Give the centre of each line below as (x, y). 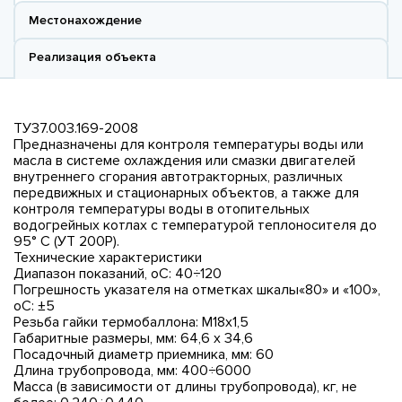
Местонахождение (85, 20)
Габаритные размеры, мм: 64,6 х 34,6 (133, 338)
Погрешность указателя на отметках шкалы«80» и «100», (197, 289)
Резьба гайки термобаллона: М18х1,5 (131, 322)
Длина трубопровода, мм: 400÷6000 (132, 370)
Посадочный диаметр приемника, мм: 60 (144, 354)
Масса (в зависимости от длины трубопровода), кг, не (185, 386)
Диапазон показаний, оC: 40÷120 (118, 273)
